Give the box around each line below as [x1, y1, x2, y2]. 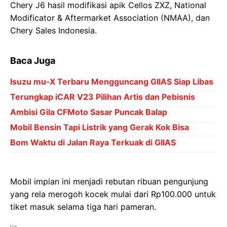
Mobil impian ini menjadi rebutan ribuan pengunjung [10, 176, 208, 186]
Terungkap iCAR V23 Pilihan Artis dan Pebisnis [10, 91, 195, 102]
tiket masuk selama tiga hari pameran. [10, 201, 156, 212]
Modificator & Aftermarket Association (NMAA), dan [10, 12, 210, 23]
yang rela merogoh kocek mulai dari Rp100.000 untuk [10, 188, 216, 199]
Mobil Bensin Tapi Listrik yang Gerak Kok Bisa [10, 122, 189, 132]
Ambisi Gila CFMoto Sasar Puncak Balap [10, 106, 167, 117]
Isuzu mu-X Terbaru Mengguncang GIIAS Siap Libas [10, 76, 213, 87]
